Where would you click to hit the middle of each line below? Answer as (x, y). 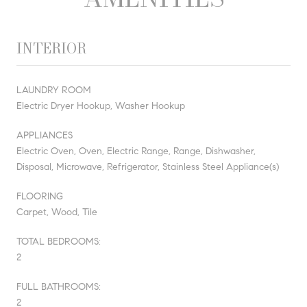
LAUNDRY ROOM (54, 90)
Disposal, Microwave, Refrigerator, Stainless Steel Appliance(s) (148, 167)
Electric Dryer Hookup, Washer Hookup (101, 106)
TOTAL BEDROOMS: (59, 241)
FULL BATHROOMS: (59, 286)
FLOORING (40, 196)
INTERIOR (51, 48)
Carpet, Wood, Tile (57, 212)
